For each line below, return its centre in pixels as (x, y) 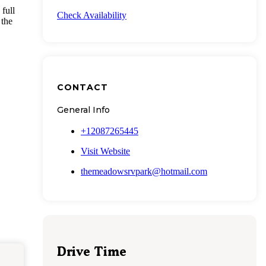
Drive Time (92, 252)
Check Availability (92, 15)
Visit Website (105, 151)
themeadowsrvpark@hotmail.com (144, 171)
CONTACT (83, 87)
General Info (83, 110)
